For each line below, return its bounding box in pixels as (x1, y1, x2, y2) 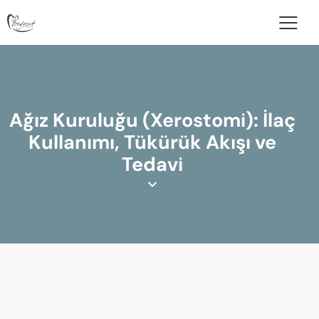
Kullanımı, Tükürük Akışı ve (28, 130, 276, 155)
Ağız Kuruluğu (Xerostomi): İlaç (9, 108, 296, 133)
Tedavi (122, 152, 183, 177)
